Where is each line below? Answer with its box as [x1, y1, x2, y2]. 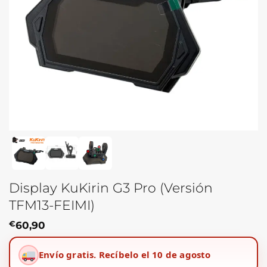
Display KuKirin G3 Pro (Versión [9, 179, 213, 196]
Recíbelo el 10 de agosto [98, 249, 211, 261]
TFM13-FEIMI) [9, 196, 95, 213]
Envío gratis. [39, 249, 97, 261]
